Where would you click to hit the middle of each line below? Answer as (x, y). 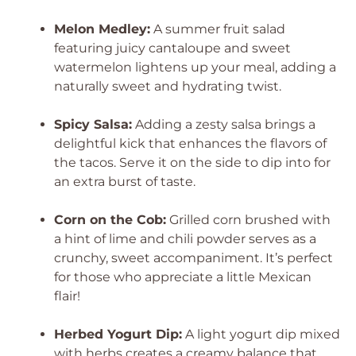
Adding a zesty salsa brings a (224, 124)
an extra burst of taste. (125, 182)
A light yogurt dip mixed (261, 334)
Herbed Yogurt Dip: (118, 334)
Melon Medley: (102, 29)
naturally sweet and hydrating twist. (168, 86)
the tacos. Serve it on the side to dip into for (192, 163)
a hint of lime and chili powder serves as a (185, 239)
